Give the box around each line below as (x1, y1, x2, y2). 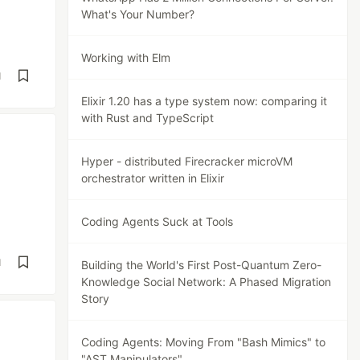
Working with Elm (81, 51, 171, 64)
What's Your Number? (81, 7, 195, 21)
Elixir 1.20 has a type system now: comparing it (81, 94, 328, 108)
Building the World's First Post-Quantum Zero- (81, 258, 322, 272)
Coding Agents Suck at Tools (81, 215, 234, 228)
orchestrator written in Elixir (81, 171, 225, 185)
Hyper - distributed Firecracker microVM (81, 154, 293, 168)
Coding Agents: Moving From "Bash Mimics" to (81, 335, 326, 349)
